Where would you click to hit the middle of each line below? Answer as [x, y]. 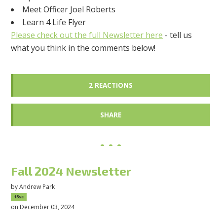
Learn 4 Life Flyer [54, 22]
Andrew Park [37, 187]
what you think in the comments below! [84, 48]
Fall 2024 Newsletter [71, 171]
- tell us [178, 35]
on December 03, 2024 [43, 207]
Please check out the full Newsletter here [87, 35]
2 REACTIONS [110, 85]
